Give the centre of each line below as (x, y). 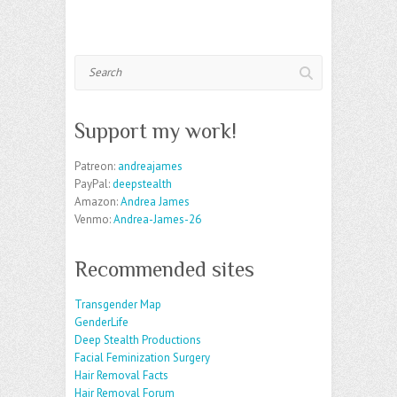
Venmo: (94, 219)
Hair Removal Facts (121, 375)
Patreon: (96, 166)
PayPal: (93, 183)
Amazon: (97, 201)
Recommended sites (164, 269)
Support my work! (156, 130)
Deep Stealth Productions (138, 339)
